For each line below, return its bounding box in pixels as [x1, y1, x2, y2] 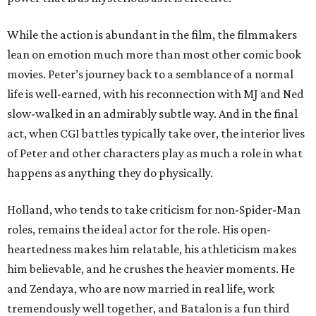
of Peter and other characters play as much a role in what [7, 146, 303, 161]
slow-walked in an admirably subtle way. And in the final [7, 107, 298, 121]
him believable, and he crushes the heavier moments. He [7, 262, 295, 276]
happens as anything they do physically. [7, 166, 213, 181]
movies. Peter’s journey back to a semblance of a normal [7, 67, 293, 82]
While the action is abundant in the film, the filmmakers [7, 28, 297, 42]
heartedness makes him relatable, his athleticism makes [7, 242, 296, 257]
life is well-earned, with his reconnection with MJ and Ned [7, 87, 304, 102]
